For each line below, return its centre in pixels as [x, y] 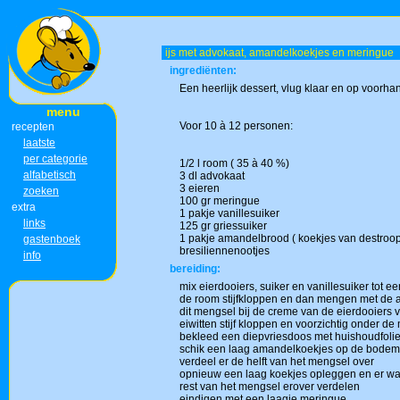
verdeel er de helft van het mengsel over [277, 362]
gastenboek [52, 239]
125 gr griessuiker [223, 226]
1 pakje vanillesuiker [229, 213]
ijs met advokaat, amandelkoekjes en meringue [278, 53]
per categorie [55, 159]
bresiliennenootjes [225, 251]
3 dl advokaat [212, 176]
